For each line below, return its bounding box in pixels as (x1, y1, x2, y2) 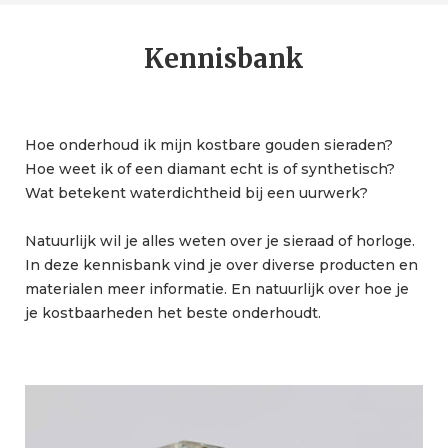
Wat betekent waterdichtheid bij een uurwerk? (25, 183, 368, 202)
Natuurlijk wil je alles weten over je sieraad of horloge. (25, 231, 415, 250)
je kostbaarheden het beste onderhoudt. (25, 303, 321, 322)
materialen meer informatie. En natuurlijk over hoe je (25, 279, 409, 298)
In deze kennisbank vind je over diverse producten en (25, 255, 418, 274)
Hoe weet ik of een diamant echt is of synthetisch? (25, 159, 395, 178)
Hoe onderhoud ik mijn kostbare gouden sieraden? (25, 135, 393, 154)
